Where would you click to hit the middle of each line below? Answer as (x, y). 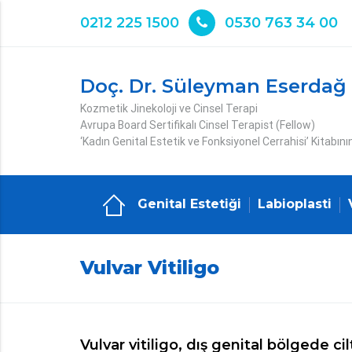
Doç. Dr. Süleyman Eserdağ (213, 86)
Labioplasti (294, 204)
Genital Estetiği (189, 204)
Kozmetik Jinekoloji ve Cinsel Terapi (169, 108)
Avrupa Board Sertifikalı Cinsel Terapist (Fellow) (198, 125)
